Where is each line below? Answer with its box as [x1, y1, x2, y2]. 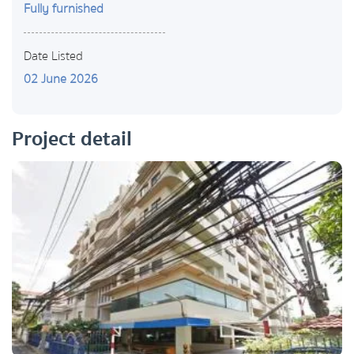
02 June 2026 [24, 69, 98, 90]
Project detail [12, 122, 132, 156]
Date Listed [24, 46, 83, 67]
